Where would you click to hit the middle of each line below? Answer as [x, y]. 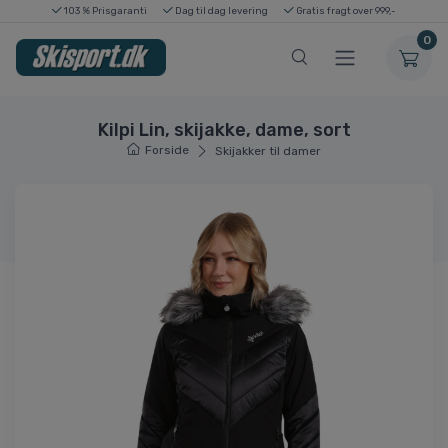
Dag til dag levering [220, 10]
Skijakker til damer [267, 150]
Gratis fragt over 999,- [345, 10]
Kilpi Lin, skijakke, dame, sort [224, 129]
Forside [167, 149]
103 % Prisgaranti [104, 10]
